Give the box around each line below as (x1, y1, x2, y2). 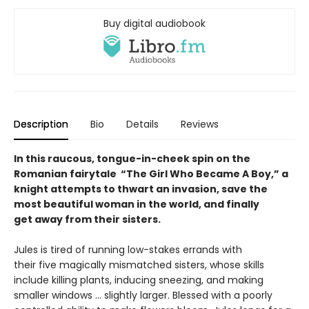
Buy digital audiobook (103, 16, 206, 30)
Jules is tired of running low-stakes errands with (14, 242, 242, 257)
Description (14, 117, 68, 131)
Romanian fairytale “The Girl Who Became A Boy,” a (14, 166, 288, 181)
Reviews (181, 117, 219, 131)
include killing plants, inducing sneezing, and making (14, 272, 263, 287)
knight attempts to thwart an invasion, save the (14, 181, 268, 196)
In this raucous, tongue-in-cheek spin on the (14, 151, 250, 166)
